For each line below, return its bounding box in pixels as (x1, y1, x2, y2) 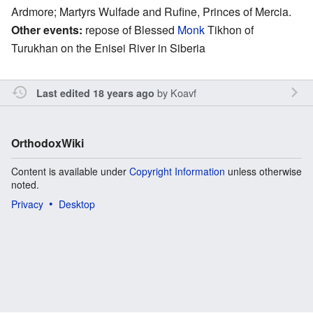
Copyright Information (129, 163, 225, 178)
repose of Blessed (82, 21, 177, 38)
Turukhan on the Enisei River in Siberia (11, 39, 205, 56)
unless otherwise (225, 163, 302, 178)
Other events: (11, 21, 82, 38)
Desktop (59, 196, 95, 211)
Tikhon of (205, 21, 254, 38)
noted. (11, 177, 39, 191)
